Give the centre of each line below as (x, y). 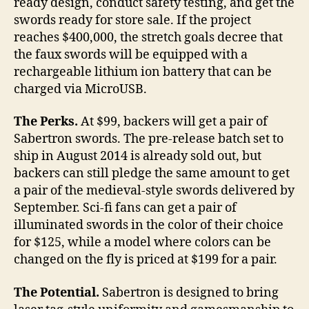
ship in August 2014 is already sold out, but (138, 156)
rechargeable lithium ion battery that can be (143, 72)
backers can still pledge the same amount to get (152, 173)
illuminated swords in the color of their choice (149, 225)
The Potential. (57, 292)
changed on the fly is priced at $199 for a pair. (146, 260)
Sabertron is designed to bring (189, 292)
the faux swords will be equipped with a (131, 54)
